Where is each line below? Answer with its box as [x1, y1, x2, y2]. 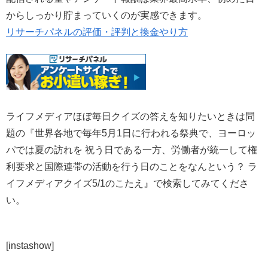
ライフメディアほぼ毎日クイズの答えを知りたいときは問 [6, 111, 255, 122]
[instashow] [6, 240, 54, 251]
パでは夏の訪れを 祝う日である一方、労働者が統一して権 [6, 145, 257, 156]
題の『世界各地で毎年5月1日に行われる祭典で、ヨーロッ [6, 128, 256, 139]
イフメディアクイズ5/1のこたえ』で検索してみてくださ [6, 178, 249, 189]
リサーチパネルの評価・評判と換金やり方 [6, 26, 188, 37]
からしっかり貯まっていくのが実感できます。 [6, 10, 207, 20]
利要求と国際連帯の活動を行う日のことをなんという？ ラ [6, 162, 257, 172]
